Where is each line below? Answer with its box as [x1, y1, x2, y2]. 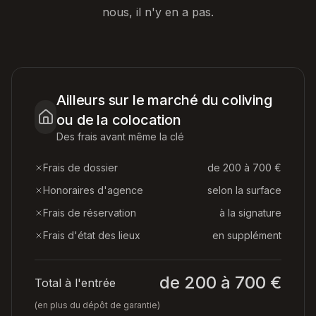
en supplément [212, 229, 281, 241]
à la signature [219, 207, 281, 219]
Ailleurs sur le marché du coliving [56, 92, 272, 109]
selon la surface [207, 184, 281, 196]
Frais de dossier [43, 162, 118, 174]
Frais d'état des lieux [43, 229, 140, 241]
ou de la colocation [56, 111, 181, 128]
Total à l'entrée [35, 276, 116, 290]
